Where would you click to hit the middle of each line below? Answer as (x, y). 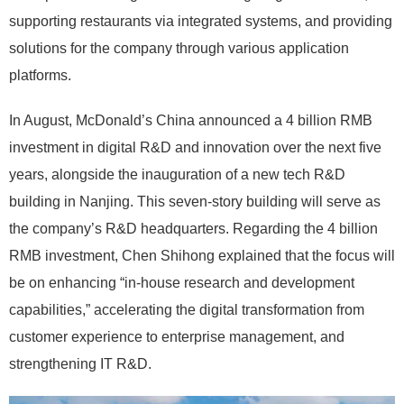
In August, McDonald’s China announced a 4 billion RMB (191, 121)
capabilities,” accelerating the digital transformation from (187, 310)
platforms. (40, 76)
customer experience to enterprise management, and (177, 337)
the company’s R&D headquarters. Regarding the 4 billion (193, 229)
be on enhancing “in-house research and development (182, 283)
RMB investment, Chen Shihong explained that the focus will (202, 256)
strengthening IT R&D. (80, 364)
